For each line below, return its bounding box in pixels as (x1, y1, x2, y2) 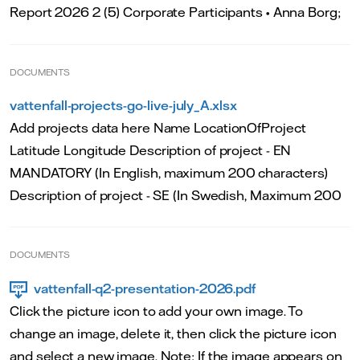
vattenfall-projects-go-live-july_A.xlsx (10, 96, 238, 113)
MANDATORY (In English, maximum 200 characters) (10, 164, 329, 181)
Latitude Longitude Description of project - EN (10, 141, 292, 158)
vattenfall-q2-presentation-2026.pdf (34, 280, 256, 297)
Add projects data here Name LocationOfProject (10, 119, 306, 136)
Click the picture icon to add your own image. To (10, 302, 304, 319)
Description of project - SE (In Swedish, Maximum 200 (10, 186, 342, 203)
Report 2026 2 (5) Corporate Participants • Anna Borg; (10, 4, 341, 21)
